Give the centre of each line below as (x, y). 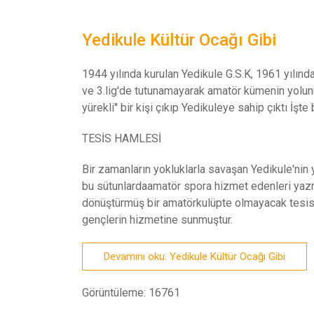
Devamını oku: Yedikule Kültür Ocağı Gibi (194, 256)
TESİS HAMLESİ (122, 138)
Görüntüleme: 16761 (131, 292)
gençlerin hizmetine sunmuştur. (157, 219)
